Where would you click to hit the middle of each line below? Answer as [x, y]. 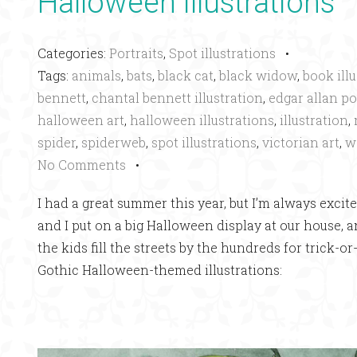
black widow [258, 75]
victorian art [301, 142]
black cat [186, 75]
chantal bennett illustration [177, 97]
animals [96, 75]
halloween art [81, 120]
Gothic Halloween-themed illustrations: [160, 269]
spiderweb [114, 142]
